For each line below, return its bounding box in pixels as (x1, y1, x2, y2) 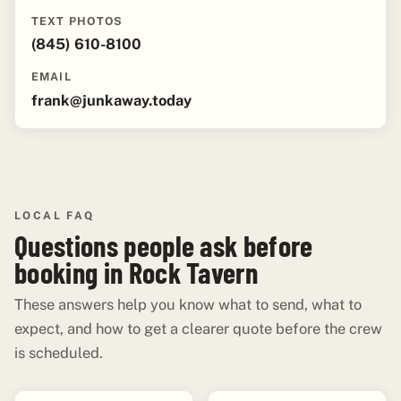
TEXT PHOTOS (30, 13, 124, 28)
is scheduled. (14, 344, 103, 363)
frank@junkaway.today (30, 90, 192, 109)
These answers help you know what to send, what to (14, 295, 362, 314)
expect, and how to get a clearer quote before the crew (14, 320, 382, 338)
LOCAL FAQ (14, 209, 95, 223)
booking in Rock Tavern (14, 255, 259, 290)
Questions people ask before (14, 228, 313, 263)
